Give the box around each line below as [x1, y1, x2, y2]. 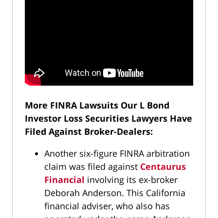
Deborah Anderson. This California [44, 186, 185, 199]
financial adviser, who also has [44, 200, 170, 212]
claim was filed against [44, 160, 140, 172]
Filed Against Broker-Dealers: [25, 125, 153, 137]
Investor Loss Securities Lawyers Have [25, 112, 192, 124]
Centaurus [140, 160, 186, 172]
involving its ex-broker [85, 173, 178, 185]
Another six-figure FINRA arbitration [44, 147, 190, 159]
